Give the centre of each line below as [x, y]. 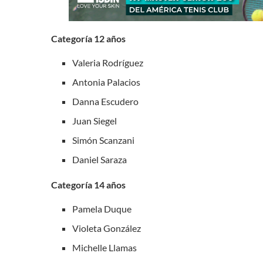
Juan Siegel [95, 121]
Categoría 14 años [88, 185]
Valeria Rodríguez [108, 63]
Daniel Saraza [100, 159]
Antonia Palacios [106, 82]
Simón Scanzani [103, 140]
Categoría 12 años [88, 38]
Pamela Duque [102, 209]
